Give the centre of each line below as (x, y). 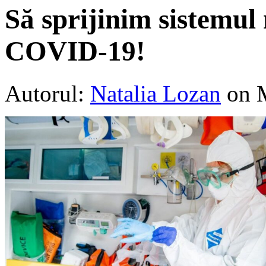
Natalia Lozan (156, 93)
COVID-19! (75, 51)
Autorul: (47, 93)
